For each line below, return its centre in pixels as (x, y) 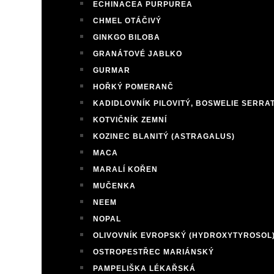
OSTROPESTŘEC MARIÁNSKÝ (154, 252)
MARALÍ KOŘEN (125, 169)
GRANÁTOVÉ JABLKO (138, 54)
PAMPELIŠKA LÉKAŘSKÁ (144, 268)
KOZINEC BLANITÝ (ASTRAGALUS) (164, 136)
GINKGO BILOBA (127, 37)
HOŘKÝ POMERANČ (133, 87)
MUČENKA (114, 186)
